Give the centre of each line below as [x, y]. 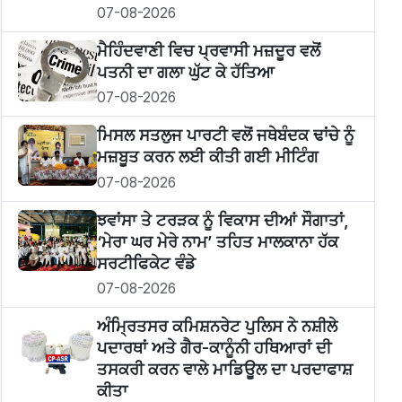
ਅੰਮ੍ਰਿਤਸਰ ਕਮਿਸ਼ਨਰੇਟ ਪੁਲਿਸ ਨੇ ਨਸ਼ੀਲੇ [217, 327]
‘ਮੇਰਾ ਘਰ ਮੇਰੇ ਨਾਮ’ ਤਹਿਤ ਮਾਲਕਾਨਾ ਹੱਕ [217, 241]
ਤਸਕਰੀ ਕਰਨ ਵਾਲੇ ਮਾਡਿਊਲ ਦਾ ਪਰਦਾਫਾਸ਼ [224, 370]
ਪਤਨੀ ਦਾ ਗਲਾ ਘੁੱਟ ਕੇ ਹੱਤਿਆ [185, 72]
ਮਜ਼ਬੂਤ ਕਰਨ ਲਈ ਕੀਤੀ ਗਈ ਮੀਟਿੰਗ [207, 157]
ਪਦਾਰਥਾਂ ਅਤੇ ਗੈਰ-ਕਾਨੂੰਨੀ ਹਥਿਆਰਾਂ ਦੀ [214, 348]
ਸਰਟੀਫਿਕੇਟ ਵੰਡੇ [146, 263]
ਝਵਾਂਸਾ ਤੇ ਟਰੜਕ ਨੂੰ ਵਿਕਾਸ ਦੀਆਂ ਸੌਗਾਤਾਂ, [223, 220]
